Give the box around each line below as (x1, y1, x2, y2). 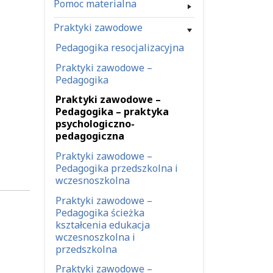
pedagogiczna (55, 129, 125, 143)
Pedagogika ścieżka (55, 205, 145, 219)
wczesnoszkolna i (55, 230, 136, 244)
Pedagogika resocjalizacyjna (55, 41, 185, 55)
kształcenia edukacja (55, 218, 151, 232)
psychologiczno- (55, 117, 135, 131)
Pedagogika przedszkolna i (55, 161, 179, 175)
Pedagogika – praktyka (55, 105, 169, 119)
